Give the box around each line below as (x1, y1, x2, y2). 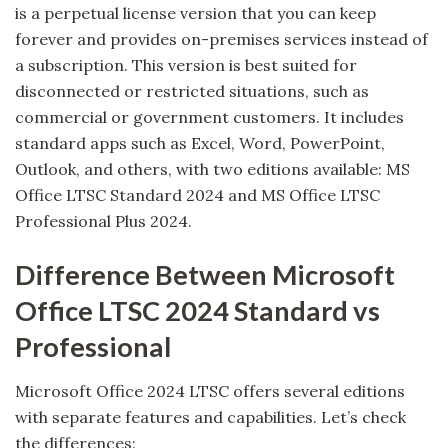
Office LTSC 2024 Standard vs (15, 293, 380, 327)
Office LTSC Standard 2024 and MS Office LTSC (15, 185, 380, 206)
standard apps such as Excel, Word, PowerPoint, (15, 133, 385, 154)
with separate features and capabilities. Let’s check (15, 407, 406, 428)
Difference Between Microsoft (15, 257, 395, 291)
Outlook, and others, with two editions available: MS (15, 159, 410, 180)
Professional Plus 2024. (15, 211, 192, 232)
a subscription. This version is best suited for (15, 55, 357, 76)
